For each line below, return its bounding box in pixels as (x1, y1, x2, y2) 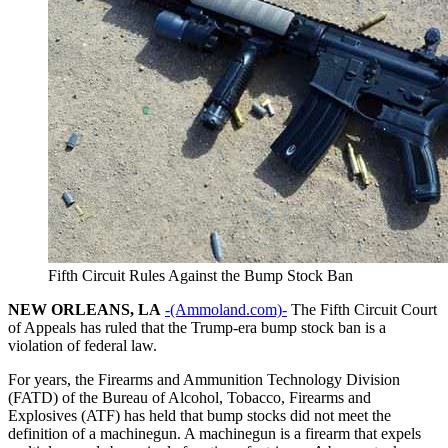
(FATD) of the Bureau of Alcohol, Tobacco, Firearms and (8, 388, 371, 406)
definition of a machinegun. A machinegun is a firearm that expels (8, 424, 421, 442)
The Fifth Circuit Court (287, 300, 437, 318)
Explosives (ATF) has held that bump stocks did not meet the (8, 406, 391, 424)
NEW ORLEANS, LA (8, 300, 161, 318)
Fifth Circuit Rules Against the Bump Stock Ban (48, 266, 353, 284)
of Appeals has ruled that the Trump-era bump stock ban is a (8, 318, 386, 336)
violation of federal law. (8, 336, 157, 354)
